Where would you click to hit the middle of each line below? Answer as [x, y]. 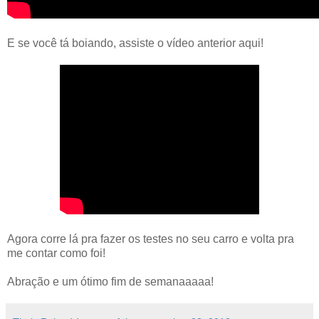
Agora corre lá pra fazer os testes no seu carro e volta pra [151, 239]
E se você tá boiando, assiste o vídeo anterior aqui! [135, 43]
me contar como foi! [56, 253]
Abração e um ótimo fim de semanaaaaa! [110, 282]
